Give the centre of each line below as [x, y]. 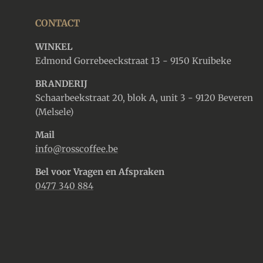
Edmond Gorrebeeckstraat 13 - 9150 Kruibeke [133, 60]
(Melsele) [54, 112]
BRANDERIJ [61, 83]
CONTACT [58, 23]
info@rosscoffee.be [77, 149]
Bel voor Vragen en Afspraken [100, 171]
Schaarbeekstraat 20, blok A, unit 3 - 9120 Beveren [144, 97]
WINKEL [54, 46]
